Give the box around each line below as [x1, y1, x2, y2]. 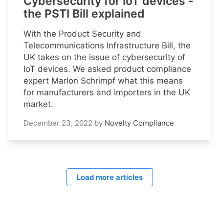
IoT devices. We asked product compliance [23, 64, 191, 74]
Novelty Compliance [105, 118, 174, 128]
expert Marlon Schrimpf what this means [23, 76, 183, 86]
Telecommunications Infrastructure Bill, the [23, 41, 191, 51]
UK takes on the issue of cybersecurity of [23, 52, 185, 63]
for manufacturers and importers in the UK [23, 88, 190, 98]
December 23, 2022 [23, 118, 92, 128]
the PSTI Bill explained [23, 7, 145, 21]
